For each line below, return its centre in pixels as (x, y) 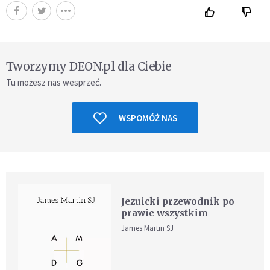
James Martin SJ (148, 228)
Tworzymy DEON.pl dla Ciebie (89, 66)
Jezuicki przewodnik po (178, 202)
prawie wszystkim (165, 213)
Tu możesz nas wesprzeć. (54, 82)
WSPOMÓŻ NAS (148, 118)
